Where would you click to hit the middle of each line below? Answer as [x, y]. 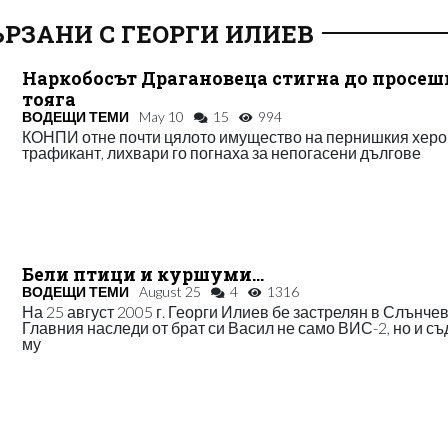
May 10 [162, 116]
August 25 [170, 292]
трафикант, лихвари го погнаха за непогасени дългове [222, 152]
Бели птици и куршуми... [143, 275]
